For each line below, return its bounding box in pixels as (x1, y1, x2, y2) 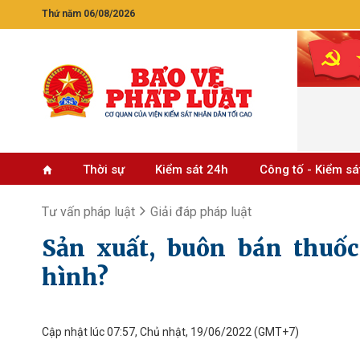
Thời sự (82, 162, 125, 177)
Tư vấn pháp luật (42, 204, 135, 219)
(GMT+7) (252, 325, 299, 338)
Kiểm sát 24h (155, 162, 229, 177)
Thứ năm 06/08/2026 (42, 8, 135, 19)
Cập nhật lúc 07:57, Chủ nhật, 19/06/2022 (42, 325, 252, 338)
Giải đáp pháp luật (150, 204, 252, 219)
